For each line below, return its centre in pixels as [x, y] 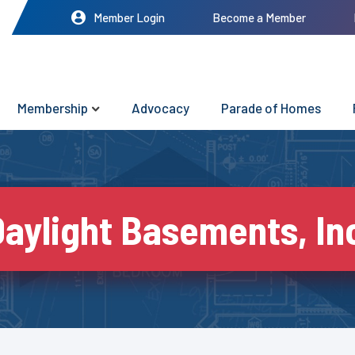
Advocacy [160, 108]
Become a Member [259, 17]
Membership [53, 108]
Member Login [129, 17]
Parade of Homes [271, 108]
